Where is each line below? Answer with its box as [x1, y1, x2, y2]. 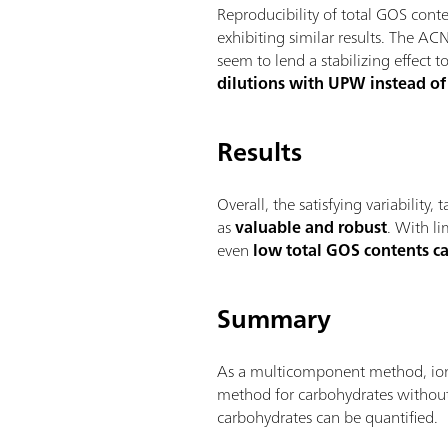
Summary [217, 295, 332, 341]
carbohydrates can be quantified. [217, 402, 439, 431]
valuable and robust [235, 212, 388, 241]
